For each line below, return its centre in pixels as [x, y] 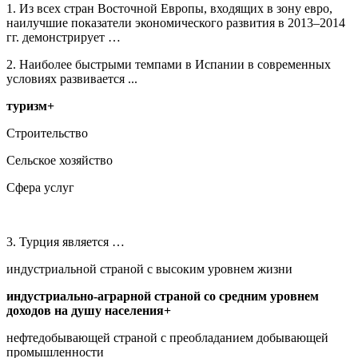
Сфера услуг [40, 187]
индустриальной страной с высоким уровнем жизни [149, 268]
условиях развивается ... [72, 78]
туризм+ [30, 105]
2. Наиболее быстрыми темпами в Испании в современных [169, 64]
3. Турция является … [66, 241]
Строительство [47, 133]
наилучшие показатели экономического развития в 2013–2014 [176, 22]
